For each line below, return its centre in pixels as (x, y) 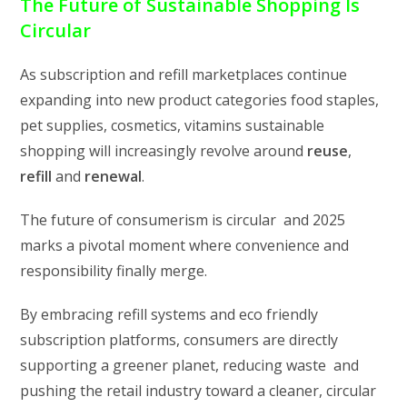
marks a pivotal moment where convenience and (185, 245)
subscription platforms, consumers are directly (179, 339)
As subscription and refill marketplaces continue (184, 74)
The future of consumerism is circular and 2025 (183, 219)
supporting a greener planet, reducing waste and (190, 365)
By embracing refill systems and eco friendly (169, 314)
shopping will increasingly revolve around (164, 150)
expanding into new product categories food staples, (200, 99)
